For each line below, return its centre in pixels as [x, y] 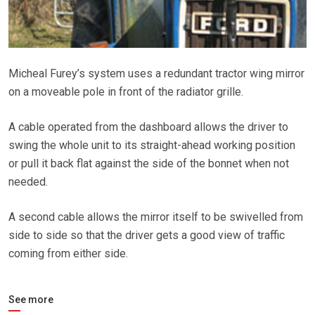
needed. [28, 181]
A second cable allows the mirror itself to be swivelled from [156, 217]
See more [31, 299]
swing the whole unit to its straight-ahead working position [152, 145]
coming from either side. [68, 253]
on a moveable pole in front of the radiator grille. [126, 91]
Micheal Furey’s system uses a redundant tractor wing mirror [156, 73]
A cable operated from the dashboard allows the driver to [148, 127]
